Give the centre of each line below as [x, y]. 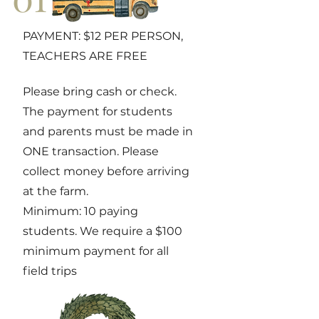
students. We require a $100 [103, 231]
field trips [50, 271]
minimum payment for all [96, 251]
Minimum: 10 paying [80, 211]
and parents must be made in [108, 131]
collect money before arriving [106, 171]
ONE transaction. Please [91, 151]
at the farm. [56, 191]
